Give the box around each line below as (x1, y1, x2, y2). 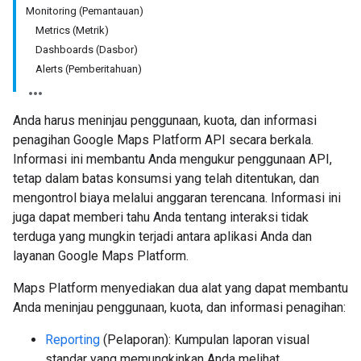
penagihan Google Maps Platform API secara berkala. (13, 132, 313, 147)
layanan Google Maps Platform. (13, 248, 189, 263)
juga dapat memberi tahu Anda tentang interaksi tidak (13, 210, 309, 225)
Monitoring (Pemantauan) (26, 5, 143, 17)
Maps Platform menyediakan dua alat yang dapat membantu (13, 280, 348, 296)
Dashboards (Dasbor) (35, 44, 138, 56)
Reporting (45, 332, 100, 347)
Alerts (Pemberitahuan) (35, 63, 142, 75)
